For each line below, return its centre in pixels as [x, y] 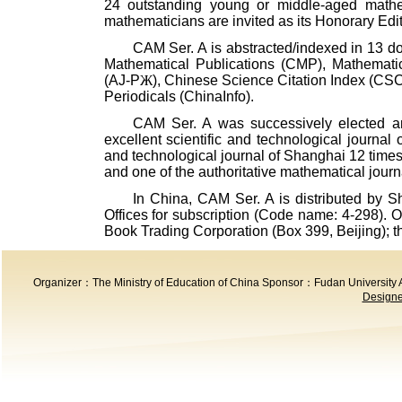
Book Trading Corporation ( [190, 231]
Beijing [358, 231]
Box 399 [302, 231]
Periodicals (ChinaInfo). [179, 96]
